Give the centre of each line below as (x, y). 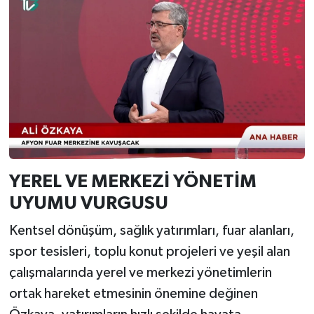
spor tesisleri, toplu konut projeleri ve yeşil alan (149, 252)
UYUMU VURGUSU (88, 203)
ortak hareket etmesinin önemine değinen (133, 294)
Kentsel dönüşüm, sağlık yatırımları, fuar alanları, (151, 231)
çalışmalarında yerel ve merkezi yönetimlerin (140, 273)
